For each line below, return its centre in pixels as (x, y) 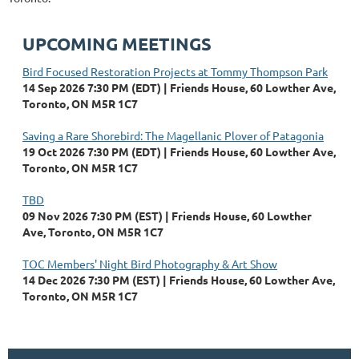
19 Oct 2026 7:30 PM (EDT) (92, 151)
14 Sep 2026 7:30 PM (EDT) (92, 87)
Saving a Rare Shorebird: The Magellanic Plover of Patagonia (173, 135)
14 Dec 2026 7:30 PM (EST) (91, 280)
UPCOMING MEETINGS (117, 44)
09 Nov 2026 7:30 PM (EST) (93, 216)
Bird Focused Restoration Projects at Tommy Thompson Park (175, 71)
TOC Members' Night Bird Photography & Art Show (150, 264)
